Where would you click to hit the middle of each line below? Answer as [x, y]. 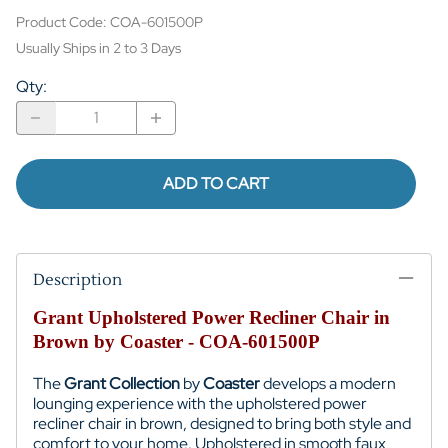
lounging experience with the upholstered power [200, 403]
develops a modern [329, 383]
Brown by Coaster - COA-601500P [176, 341]
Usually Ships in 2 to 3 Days [98, 47]
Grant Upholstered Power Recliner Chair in [211, 317]
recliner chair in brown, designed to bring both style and [222, 423]
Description [77, 279]
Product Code [59, 21]
